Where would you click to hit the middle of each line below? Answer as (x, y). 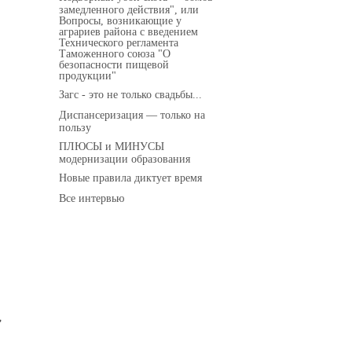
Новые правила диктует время (130, 178)
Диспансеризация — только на (132, 115)
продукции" (88, 75)
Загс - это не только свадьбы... (130, 94)
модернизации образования (125, 158)
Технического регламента (119, 42)
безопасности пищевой (114, 64)
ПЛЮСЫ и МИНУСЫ (112, 146)
